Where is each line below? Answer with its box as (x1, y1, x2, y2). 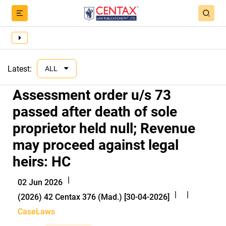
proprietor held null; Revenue (13, 120, 195, 137)
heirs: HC (13, 153, 71, 170)
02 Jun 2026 (18, 178, 63, 187)
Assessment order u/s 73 (13, 87, 171, 103)
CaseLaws (18, 207, 55, 216)
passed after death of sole (13, 103, 177, 120)
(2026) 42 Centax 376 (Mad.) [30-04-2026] (18, 192, 169, 202)
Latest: (8, 64, 32, 74)
